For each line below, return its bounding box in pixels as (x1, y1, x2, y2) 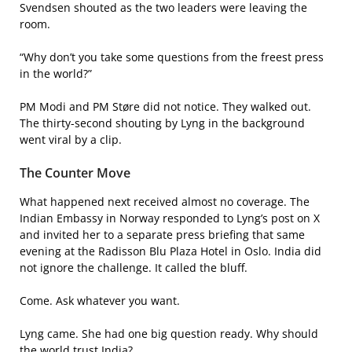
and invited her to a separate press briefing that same (20, 226, 305, 242)
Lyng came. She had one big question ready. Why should (20, 325, 318, 341)
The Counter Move (20, 163, 130, 181)
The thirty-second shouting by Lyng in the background (20, 115, 305, 130)
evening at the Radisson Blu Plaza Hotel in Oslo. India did (20, 243, 321, 258)
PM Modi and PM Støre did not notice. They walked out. (20, 98, 311, 114)
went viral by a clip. (20, 131, 122, 147)
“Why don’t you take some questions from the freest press (20, 49, 324, 64)
